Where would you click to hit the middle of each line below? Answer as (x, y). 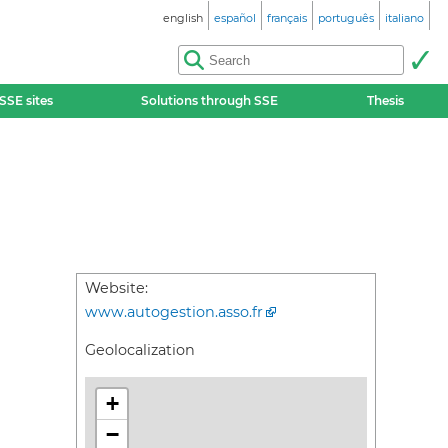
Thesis (385, 100)
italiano (404, 18)
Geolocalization (140, 350)
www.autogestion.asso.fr (174, 312)
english (183, 18)
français (287, 18)
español (235, 18)
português (346, 18)
